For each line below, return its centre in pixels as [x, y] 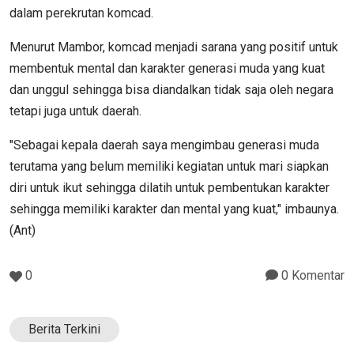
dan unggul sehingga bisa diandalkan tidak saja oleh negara [171, 89]
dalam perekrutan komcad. [81, 13]
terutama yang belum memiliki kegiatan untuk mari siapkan [169, 166]
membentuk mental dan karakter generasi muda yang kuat [167, 68]
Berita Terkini [64, 329]
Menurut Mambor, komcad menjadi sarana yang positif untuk [174, 47]
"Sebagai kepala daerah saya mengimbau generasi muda [164, 145]
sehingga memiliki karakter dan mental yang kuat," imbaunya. [174, 209]
